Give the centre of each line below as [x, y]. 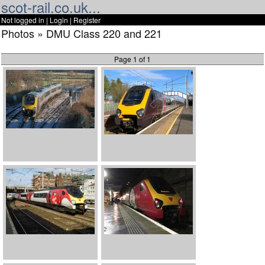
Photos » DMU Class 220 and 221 [82, 33]
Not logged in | [25, 20]
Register [87, 20]
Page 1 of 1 [132, 59]
